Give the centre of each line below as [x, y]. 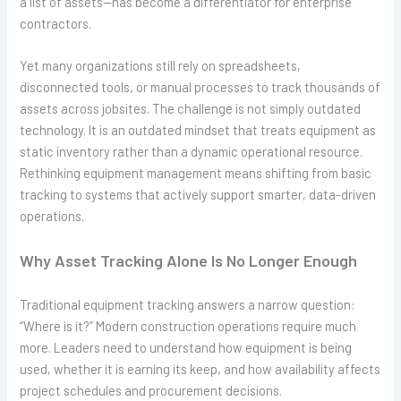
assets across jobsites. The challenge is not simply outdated [191, 108]
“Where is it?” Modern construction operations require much [188, 326]
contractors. [56, 23]
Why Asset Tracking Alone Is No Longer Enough [189, 261]
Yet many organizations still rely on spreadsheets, [161, 65]
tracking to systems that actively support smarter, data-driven [198, 194]
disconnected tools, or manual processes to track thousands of [200, 87]
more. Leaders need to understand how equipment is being [186, 348]
